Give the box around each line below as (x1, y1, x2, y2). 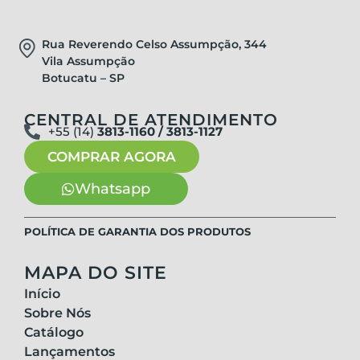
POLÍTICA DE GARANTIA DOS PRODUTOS (24, 224, 251, 238)
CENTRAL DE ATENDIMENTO (24, 109, 278, 129)
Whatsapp (75, 179, 150, 198)
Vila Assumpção (41, 53, 135, 68)
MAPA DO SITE (24, 261, 167, 284)
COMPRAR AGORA (47, 148, 176, 165)
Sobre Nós (24, 305, 91, 321)
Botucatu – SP (41, 70, 125, 85)
